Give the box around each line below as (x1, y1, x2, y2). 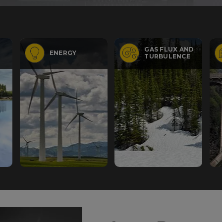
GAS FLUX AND (144, 46, 194, 53)
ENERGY (49, 49, 77, 56)
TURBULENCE (144, 53, 190, 60)
